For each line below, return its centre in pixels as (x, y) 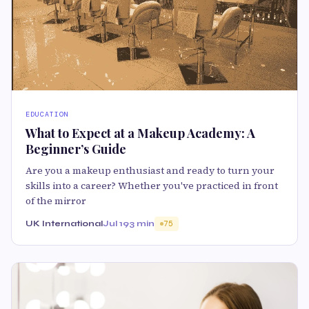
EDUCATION (47, 114)
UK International (64, 224)
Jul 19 (116, 224)
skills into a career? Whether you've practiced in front (152, 186)
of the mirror (56, 201)
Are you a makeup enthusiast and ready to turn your (150, 171)
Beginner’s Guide (76, 149)
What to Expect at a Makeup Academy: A (140, 133)
